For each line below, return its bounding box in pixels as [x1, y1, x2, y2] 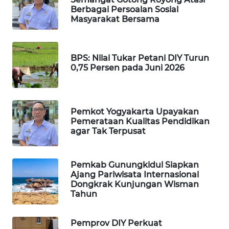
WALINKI [20, 215, 48, 224]
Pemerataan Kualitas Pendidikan [71, 116, 210, 126]
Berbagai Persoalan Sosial [71, 5, 178, 15]
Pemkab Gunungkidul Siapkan [71, 160, 199, 170]
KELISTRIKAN [20, 188, 62, 197]
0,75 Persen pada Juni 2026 [71, 63, 185, 73]
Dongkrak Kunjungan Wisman [71, 179, 199, 190]
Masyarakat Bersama [71, 14, 159, 25]
